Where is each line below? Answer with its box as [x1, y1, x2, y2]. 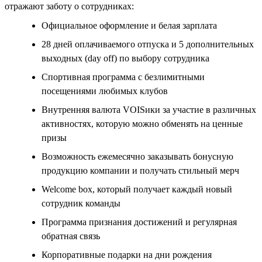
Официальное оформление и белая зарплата [42, 20, 217, 30]
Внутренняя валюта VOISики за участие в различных [42, 104, 256, 115]
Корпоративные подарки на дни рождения [42, 249, 212, 260]
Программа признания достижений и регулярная [42, 216, 237, 227]
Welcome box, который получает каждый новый [42, 184, 232, 194]
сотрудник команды [42, 198, 120, 208]
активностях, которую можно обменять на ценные [42, 118, 243, 129]
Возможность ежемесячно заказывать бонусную [42, 151, 233, 161]
